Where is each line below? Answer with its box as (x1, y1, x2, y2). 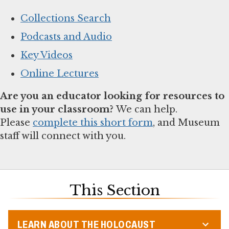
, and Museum (153, 117, 220, 129)
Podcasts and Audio (20, 31, 112, 43)
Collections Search (20, 13, 111, 25)
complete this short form (33, 117, 153, 129)
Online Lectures (20, 68, 99, 80)
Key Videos (20, 50, 73, 61)
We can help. (113, 104, 177, 116)
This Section (69, 181, 160, 199)
